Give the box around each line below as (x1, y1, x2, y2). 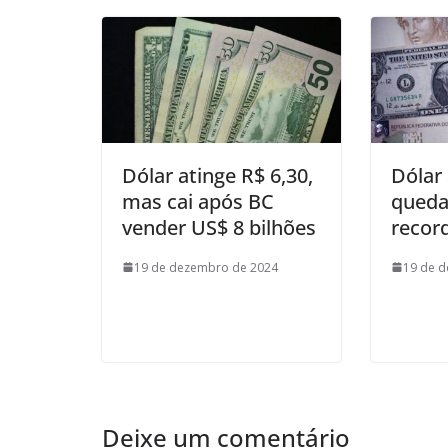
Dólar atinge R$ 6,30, (122, 161, 313, 189)
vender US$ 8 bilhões (122, 213, 316, 241)
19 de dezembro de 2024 (134, 258, 278, 276)
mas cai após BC (122, 187, 274, 215)
